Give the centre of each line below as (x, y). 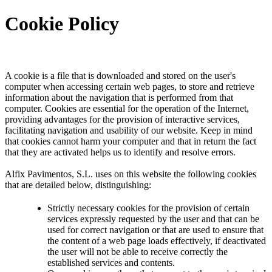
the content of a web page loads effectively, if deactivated (157, 240)
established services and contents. (111, 262)
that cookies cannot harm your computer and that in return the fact (131, 141)
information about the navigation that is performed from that (119, 97)
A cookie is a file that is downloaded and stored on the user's (120, 75)
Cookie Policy (62, 24)
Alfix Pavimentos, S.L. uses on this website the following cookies (131, 174)
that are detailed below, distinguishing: (78, 185)
